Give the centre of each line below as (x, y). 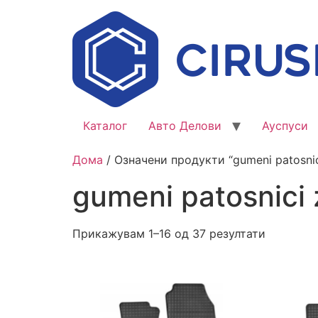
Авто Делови (185, 126)
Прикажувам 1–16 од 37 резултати (169, 234)
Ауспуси (285, 126)
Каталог (105, 126)
